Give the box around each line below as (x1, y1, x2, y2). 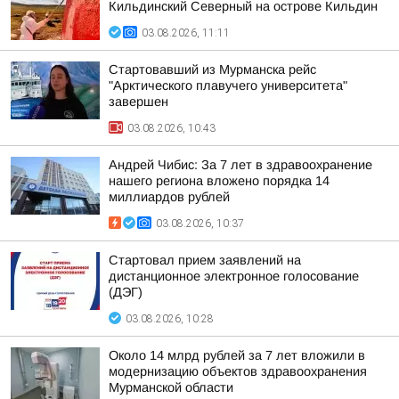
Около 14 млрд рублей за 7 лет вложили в (109, 348, 365, 362)
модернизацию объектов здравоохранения (109, 364, 367, 379)
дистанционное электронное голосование (109, 269, 359, 283)
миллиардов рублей (109, 190, 230, 204)
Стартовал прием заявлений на (109, 253, 301, 267)
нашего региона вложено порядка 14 (109, 174, 330, 188)
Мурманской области (109, 380, 233, 395)
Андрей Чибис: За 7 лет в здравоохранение (109, 158, 372, 172)
